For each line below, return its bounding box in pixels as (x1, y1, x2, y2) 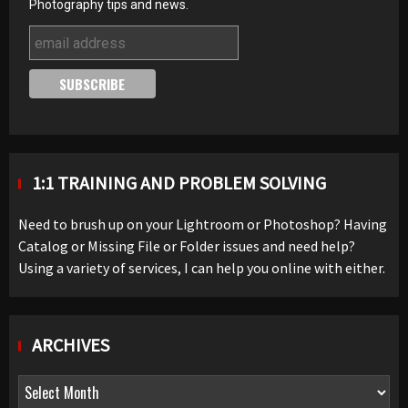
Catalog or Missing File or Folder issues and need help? (18, 237, 355, 255)
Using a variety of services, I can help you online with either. (18, 259, 385, 277)
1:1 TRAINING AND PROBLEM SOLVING (32, 171, 326, 194)
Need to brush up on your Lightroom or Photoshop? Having (18, 215, 387, 233)
